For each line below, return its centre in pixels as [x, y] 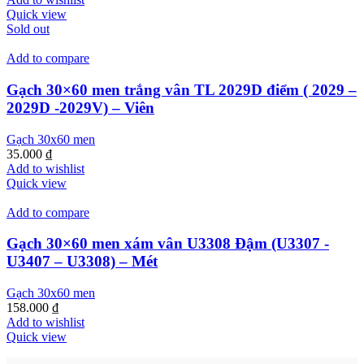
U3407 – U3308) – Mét [82, 262]
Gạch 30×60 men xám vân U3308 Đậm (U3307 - [168, 244]
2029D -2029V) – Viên [80, 107]
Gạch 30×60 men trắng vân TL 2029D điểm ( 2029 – [182, 89]
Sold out [28, 29]
